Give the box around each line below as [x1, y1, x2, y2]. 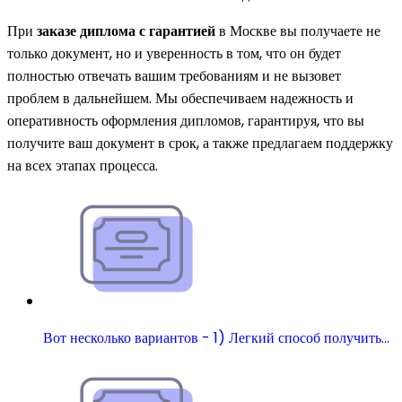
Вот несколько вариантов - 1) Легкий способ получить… [43, 328, 389, 349]
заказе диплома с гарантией [37, 21, 215, 42]
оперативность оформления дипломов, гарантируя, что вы [7, 110, 364, 132]
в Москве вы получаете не [215, 21, 380, 42]
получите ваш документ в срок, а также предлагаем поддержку [7, 133, 393, 154]
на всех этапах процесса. [7, 155, 158, 177]
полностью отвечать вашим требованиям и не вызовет [7, 66, 341, 87]
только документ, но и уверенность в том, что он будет [7, 43, 341, 65]
